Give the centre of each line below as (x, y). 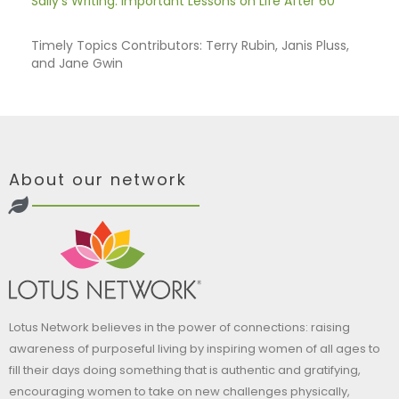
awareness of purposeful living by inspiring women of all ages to (195, 348)
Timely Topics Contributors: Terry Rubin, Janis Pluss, (190, 45)
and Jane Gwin (77, 63)
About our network (98, 179)
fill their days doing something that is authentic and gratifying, (185, 370)
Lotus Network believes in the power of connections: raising (179, 327)
